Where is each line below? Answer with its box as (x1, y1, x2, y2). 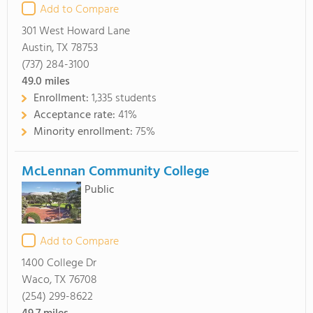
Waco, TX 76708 (22, 271, 97, 289)
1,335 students (92, 89, 156, 108)
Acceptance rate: (34, 106, 118, 124)
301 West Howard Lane (22, 22, 130, 41)
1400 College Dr (22, 254, 96, 272)
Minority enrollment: (34, 123, 136, 141)
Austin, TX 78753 (22, 39, 98, 57)
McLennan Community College (22, 161, 210, 183)
